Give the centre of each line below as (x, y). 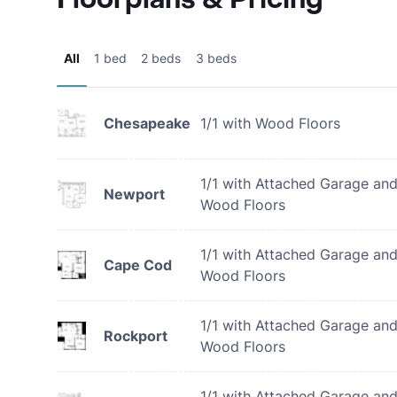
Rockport (136, 336)
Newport (134, 194)
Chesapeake (147, 123)
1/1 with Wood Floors (270, 123)
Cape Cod (138, 265)
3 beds (216, 58)
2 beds (161, 58)
